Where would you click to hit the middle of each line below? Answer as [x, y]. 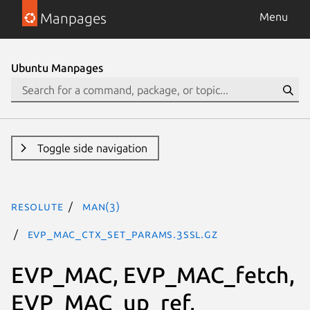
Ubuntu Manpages [57, 68]
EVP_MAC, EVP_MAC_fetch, [153, 274]
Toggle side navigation [92, 148]
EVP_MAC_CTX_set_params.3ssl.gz [122, 234]
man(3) [101, 206]
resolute [37, 206]
